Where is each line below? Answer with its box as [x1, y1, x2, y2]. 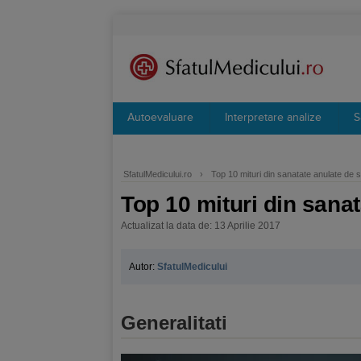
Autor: [129, 261, 157, 272]
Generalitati [121, 312, 227, 334]
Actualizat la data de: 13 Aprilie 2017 [121, 220, 280, 231]
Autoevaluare [127, 111, 193, 124]
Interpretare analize [225, 111, 322, 124]
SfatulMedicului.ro [123, 169, 192, 179]
